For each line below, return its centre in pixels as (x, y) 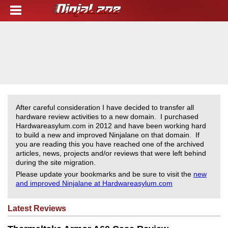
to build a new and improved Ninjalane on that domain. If (108, 135)
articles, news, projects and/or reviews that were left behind (111, 153)
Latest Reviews (37, 208)
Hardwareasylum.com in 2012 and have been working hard (111, 126)
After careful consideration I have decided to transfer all (105, 107)
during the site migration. (57, 162)
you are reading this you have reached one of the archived (110, 144)
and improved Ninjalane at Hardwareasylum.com (94, 183)
